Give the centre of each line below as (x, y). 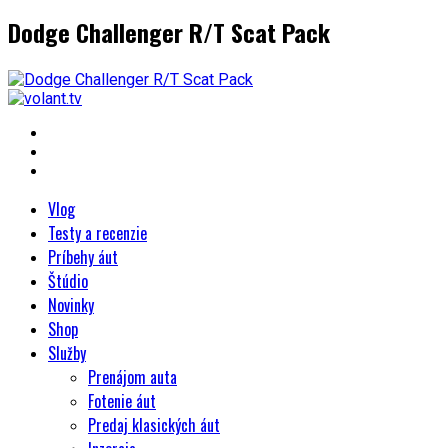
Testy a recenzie (97, 233)
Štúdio (68, 281)
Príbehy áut (83, 257)
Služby (67, 353)
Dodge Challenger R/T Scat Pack (169, 32)
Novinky (71, 305)
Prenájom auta (132, 377)
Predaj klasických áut (154, 425)
